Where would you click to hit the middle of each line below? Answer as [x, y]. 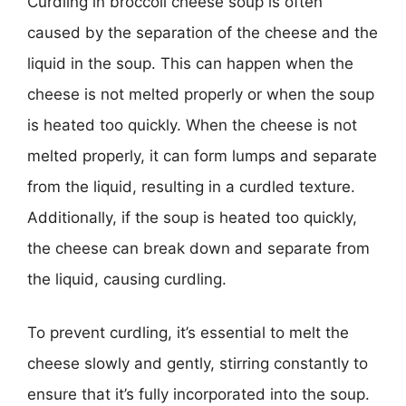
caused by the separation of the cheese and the [203, 32]
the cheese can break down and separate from [198, 248]
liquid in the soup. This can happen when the [190, 63]
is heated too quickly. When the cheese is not [192, 125]
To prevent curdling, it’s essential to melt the [188, 333]
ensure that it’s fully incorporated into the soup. [198, 394]
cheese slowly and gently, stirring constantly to [198, 363]
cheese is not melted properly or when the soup [201, 94]
